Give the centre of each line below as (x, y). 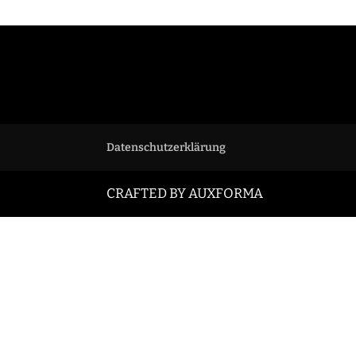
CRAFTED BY (148, 193)
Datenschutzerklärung (166, 147)
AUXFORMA (226, 193)
